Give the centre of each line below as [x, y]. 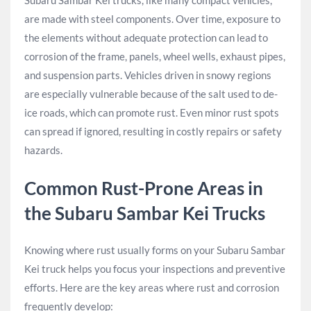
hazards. [43, 150]
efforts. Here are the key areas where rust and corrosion [152, 287]
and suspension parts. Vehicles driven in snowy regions [148, 75]
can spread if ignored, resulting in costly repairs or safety [153, 131]
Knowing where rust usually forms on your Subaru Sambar [155, 250]
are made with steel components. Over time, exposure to [152, 19]
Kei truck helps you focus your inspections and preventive [155, 269]
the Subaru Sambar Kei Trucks [145, 213]
